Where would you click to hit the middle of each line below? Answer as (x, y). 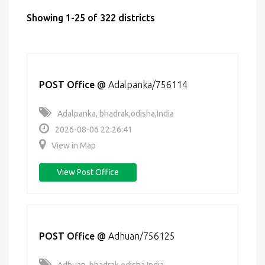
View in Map (74, 146)
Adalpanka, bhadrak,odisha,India (116, 114)
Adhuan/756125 (142, 236)
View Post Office (88, 172)
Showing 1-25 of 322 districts (91, 18)
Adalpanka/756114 (148, 85)
